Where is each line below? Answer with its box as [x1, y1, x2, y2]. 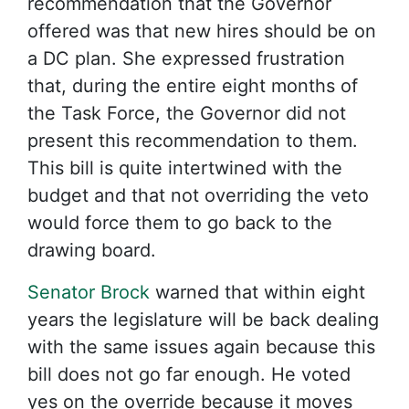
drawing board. [27, 238, 156, 261]
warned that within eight [150, 280, 365, 303]
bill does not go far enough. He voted [27, 362, 351, 385]
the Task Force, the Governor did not [27, 101, 346, 124]
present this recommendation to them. [27, 129, 358, 152]
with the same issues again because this [27, 335, 375, 358]
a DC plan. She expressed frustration [27, 47, 345, 69]
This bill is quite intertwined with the [27, 156, 342, 179]
